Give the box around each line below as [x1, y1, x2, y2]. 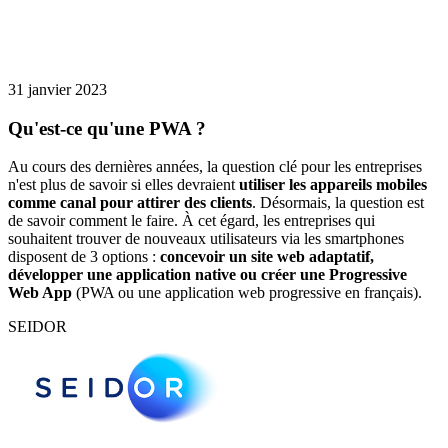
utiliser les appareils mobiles [239, 176, 427, 194]
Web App [8, 284, 72, 302]
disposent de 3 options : [8, 248, 160, 266]
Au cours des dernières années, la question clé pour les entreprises [8, 158, 422, 176]
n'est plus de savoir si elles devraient [8, 176, 239, 194]
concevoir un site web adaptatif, [160, 248, 374, 266]
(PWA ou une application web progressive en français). [72, 284, 422, 302]
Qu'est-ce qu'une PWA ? [8, 117, 206, 139]
